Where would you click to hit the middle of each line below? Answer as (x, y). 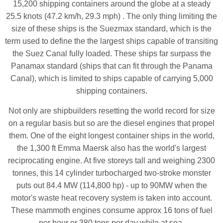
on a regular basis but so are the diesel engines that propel (111, 123)
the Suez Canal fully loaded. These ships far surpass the (111, 53)
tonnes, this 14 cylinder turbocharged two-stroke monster (111, 173)
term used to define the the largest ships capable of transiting (111, 41)
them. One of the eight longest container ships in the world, (111, 135)
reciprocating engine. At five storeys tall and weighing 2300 (111, 160)
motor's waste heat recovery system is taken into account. (111, 198)
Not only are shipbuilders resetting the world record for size (111, 111)
